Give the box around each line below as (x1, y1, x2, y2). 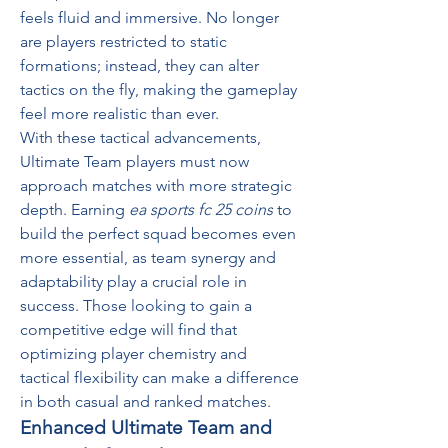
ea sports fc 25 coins (129, 200, 273, 219)
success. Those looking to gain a (20, 296, 252, 315)
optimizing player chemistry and (20, 344, 247, 363)
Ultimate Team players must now (20, 152, 249, 171)
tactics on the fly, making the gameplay (20, 80, 297, 99)
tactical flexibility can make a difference (20, 368, 299, 387)
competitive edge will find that (20, 320, 237, 339)
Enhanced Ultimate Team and (20, 416, 272, 439)
